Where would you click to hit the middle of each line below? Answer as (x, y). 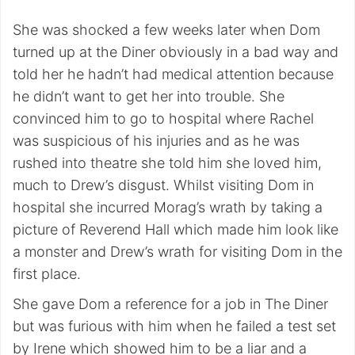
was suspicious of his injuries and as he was (156, 141)
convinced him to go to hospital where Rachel (163, 119)
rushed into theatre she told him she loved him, (167, 163)
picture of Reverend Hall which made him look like (176, 230)
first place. (47, 274)
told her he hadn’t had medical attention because (173, 74)
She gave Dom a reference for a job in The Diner (170, 304)
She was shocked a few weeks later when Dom (166, 30)
